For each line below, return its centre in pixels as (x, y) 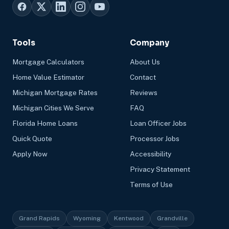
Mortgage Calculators (48, 62)
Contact (143, 77)
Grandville (172, 218)
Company (150, 42)
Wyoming (87, 218)
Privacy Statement (160, 169)
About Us (145, 62)
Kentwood (129, 218)
